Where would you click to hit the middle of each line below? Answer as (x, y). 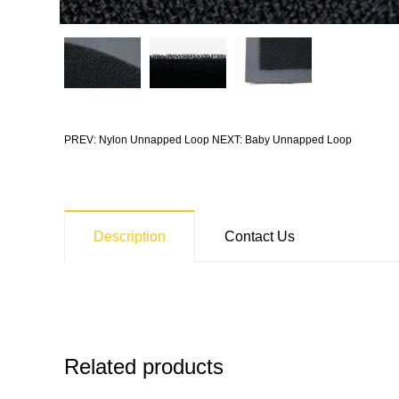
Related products (144, 366)
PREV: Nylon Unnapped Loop (137, 139)
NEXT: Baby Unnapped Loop (282, 139)
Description (130, 236)
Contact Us (260, 236)
